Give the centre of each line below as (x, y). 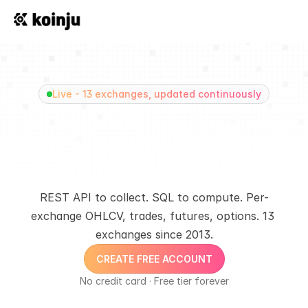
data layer (154, 195)
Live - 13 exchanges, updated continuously (157, 94)
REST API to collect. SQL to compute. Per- (154, 197)
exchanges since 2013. (154, 234)
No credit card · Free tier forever (154, 281)
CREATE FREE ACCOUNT (154, 259)
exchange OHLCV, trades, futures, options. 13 (152, 216)
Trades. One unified (153, 180)
